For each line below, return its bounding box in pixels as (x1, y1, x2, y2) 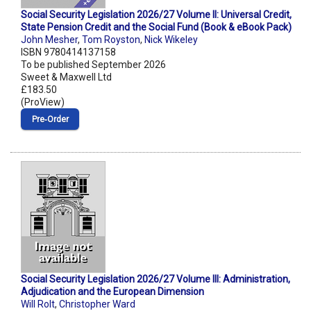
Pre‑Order (31, 115, 69, 125)
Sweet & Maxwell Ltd (21, 72, 112, 83)
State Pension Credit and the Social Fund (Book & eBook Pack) (21, 22, 292, 33)
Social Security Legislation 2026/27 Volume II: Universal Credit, (21, 9, 292, 21)
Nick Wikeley (144, 34, 198, 46)
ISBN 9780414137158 (21, 47, 116, 58)
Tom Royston (82, 34, 140, 46)
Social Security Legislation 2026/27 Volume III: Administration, (21, 274, 290, 285)
